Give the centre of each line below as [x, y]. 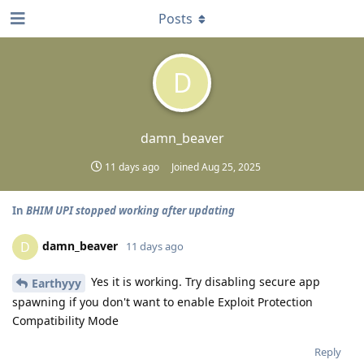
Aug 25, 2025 [231, 167]
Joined [186, 167]
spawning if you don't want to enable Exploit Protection [162, 301]
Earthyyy [56, 283]
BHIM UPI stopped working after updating [130, 210]
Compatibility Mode [65, 320]
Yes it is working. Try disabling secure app [204, 282]
